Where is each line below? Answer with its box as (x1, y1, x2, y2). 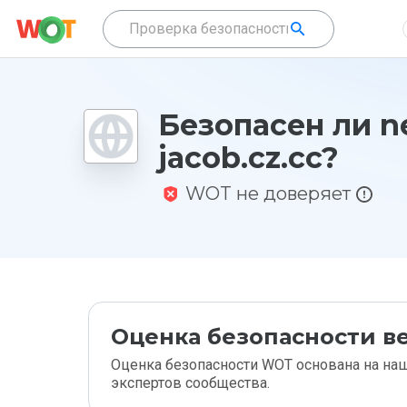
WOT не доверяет (185, 183, 351, 204)
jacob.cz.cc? (158, 140, 339, 175)
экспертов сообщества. (111, 374, 270, 392)
